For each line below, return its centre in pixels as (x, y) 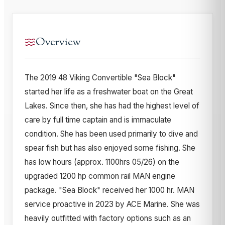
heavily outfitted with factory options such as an (108, 218)
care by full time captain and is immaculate (98, 120)
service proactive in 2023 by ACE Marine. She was (112, 204)
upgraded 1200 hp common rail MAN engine (100, 176)
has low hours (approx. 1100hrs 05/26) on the (102, 162)
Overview (58, 42)
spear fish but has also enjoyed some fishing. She (110, 148)
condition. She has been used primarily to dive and (111, 134)
